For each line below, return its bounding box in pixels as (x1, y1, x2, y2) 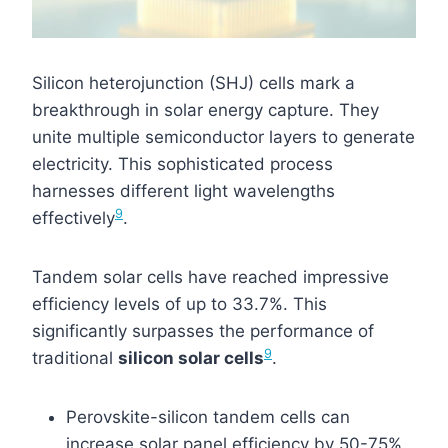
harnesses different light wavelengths (32, 180, 335, 201)
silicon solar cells (118, 347, 264, 368)
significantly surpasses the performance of (32, 320, 374, 341)
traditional (32, 347, 118, 368)
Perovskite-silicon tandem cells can (66, 406, 350, 427)
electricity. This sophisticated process (32, 153, 333, 174)
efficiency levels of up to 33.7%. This (32, 293, 327, 314)
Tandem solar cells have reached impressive (32, 266, 389, 287)
